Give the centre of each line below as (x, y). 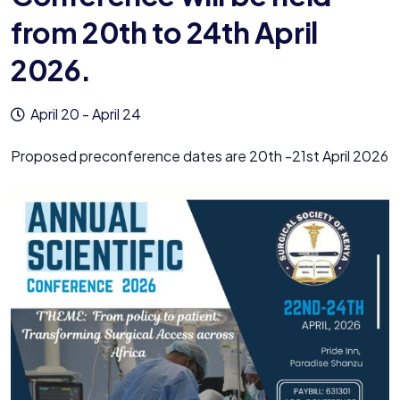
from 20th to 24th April (164, 33)
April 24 (117, 114)
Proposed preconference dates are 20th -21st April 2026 (200, 156)
